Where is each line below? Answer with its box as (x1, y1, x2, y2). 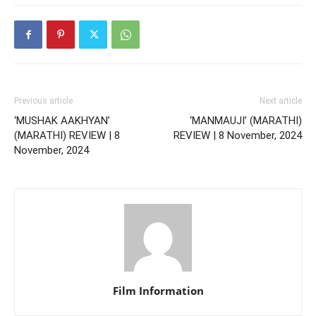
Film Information (112, 284, 204, 298)
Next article (260, 96, 302, 106)
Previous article (14, 96, 73, 106)
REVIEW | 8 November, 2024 (174, 129, 302, 142)
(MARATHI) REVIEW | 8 (14, 129, 120, 142)
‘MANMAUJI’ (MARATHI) (190, 114, 302, 127)
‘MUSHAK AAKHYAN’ (14, 114, 110, 127)
